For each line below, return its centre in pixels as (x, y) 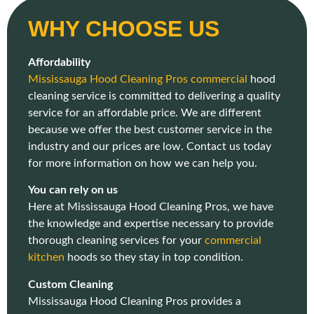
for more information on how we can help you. (143, 163)
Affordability (59, 62)
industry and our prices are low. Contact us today (150, 146)
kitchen (46, 258)
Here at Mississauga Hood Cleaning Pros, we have (151, 207)
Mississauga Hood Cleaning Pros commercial (138, 79)
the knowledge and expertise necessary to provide (151, 224)
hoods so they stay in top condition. (154, 258)
